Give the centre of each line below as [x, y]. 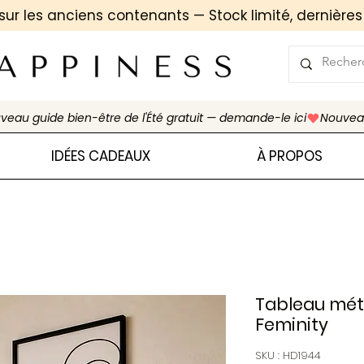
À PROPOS [289, 156]
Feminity [292, 325]
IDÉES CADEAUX [101, 156]
